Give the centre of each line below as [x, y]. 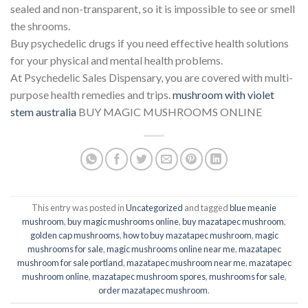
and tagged [206, 208]
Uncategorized [154, 208]
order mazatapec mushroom [153, 290]
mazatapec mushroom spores [148, 277]
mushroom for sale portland [70, 263]
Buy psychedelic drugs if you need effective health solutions [150, 43]
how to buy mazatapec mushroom [187, 235]
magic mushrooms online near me [170, 249]
